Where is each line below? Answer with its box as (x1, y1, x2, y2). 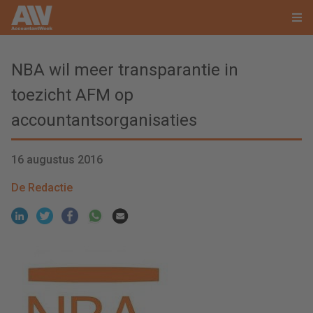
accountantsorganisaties (11, 110, 197, 130)
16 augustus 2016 (11, 153, 103, 166)
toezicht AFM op (11, 85, 133, 105)
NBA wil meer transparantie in (11, 60, 238, 80)
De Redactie (11, 181, 73, 194)
